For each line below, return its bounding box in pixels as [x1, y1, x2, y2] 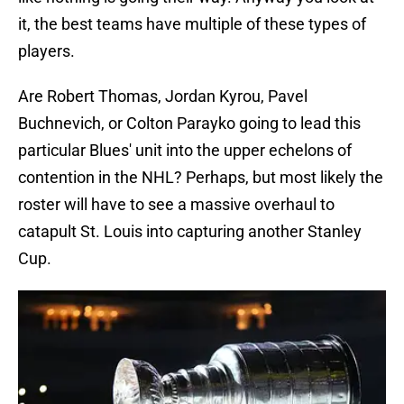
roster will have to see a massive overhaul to [18, 195, 335, 215]
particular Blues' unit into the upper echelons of [18, 141, 352, 161]
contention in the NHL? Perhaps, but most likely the [18, 168, 383, 188]
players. [18, 41, 75, 61]
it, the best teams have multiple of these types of [18, 14, 366, 34]
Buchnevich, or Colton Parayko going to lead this [18, 114, 361, 133]
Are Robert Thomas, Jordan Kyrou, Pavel [18, 87, 308, 106]
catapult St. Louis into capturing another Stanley [18, 222, 362, 242]
